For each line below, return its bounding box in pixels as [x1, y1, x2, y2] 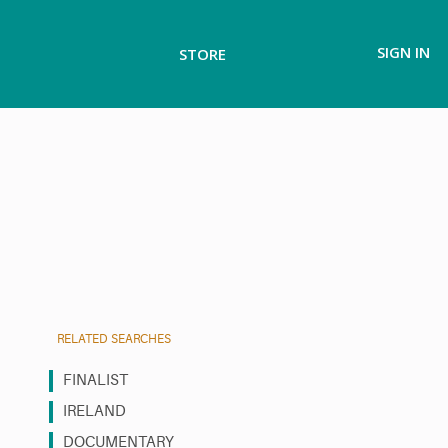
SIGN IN [377, 42, 430, 63]
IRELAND [63, 402, 126, 420]
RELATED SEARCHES [57, 331, 171, 346]
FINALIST [63, 371, 128, 389]
